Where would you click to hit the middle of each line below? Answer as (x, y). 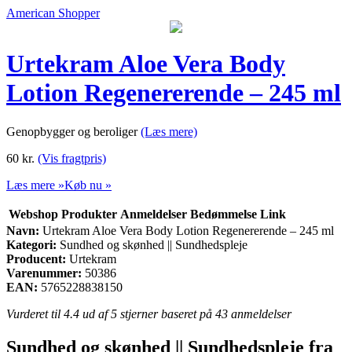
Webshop (33, 214)
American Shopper (53, 13)
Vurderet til (35, 313)
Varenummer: (44, 273)
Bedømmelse (224, 214)
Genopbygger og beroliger (73, 131)
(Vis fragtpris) (72, 158)
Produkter (89, 214)
